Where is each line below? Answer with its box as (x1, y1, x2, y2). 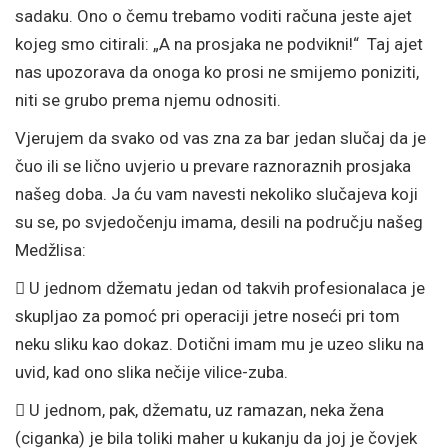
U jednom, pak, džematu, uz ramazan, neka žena (29, 400, 384, 420)
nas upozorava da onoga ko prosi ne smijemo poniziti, (15, 62, 419, 82)
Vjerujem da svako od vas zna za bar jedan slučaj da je (15, 128, 426, 148)
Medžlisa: (15, 240, 86, 260)
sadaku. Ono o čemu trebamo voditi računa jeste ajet (15, 6, 412, 26)
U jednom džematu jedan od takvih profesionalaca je (29, 278, 425, 298)
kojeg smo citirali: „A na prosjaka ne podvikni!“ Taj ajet (15, 34, 423, 54)
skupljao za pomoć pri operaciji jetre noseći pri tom (15, 306, 400, 326)
